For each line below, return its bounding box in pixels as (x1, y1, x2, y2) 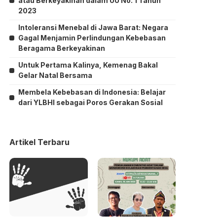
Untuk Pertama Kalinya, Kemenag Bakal (18, 61, 158, 69)
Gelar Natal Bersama (18, 71, 93, 79)
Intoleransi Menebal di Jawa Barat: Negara (18, 23, 169, 32)
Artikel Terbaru (9, 137, 70, 147)
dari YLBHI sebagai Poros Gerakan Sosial (18, 98, 163, 107)
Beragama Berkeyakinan (18, 44, 106, 52)
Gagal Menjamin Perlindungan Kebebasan (18, 34, 166, 42)
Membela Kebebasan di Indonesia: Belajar (18, 88, 166, 96)
